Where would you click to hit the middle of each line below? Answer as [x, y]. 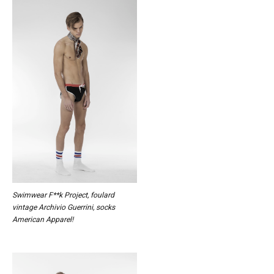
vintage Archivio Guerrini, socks [64, 207]
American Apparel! [43, 219]
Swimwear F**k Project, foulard [63, 195]
